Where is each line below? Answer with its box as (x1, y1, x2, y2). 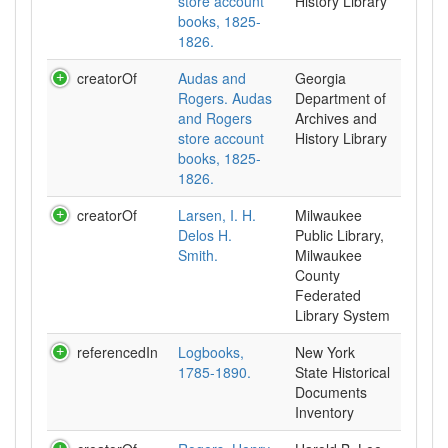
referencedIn (77, 342, 158, 362)
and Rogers (178, 108, 252, 128)
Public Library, (295, 225, 384, 245)
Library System (295, 305, 390, 325)
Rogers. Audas (178, 88, 272, 108)
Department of (295, 88, 386, 108)
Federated (295, 285, 361, 305)
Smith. (178, 245, 218, 265)
